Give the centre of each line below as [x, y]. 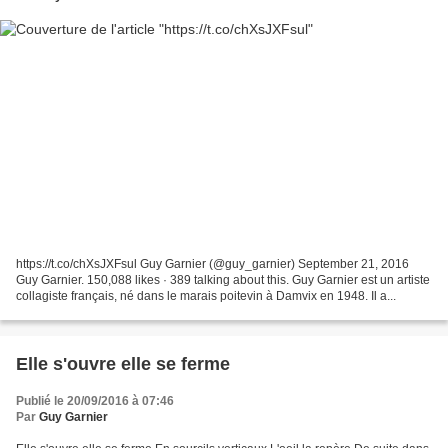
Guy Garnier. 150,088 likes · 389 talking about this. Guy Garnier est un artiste [223, 279]
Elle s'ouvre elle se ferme [123, 363]
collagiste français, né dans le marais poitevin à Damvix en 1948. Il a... [206, 295]
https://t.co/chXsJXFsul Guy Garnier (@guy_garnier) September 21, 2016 [212, 263]
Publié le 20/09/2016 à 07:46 [95, 400]
